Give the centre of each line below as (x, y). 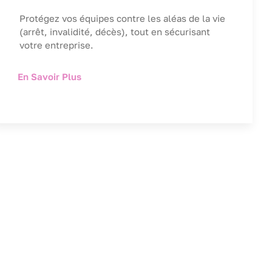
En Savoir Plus (50, 77)
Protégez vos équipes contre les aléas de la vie (123, 19)
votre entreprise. (57, 45)
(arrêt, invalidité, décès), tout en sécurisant (115, 32)
